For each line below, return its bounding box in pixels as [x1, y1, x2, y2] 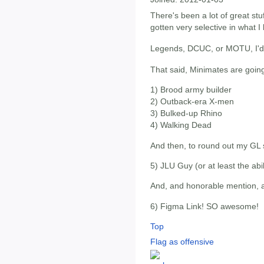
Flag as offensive [150, 237, 214, 247]
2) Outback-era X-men [150, 97, 234, 107]
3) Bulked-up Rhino [150, 108, 222, 118]
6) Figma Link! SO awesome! [150, 201, 259, 211]
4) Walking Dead [150, 120, 212, 130]
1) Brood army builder [150, 85, 232, 95]
